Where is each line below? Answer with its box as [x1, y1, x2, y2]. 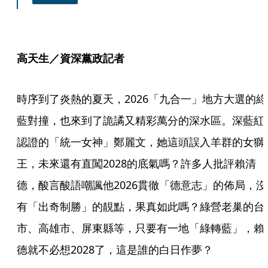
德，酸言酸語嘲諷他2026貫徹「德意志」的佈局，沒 [17, 178, 267, 193]
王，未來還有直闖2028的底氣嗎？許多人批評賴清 [17, 156, 256, 171]
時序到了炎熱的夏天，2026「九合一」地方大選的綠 [17, 92, 267, 106]
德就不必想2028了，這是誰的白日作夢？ [17, 242, 213, 257]
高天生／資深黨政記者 [17, 51, 124, 66]
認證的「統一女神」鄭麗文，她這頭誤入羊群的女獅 [17, 135, 264, 150]
